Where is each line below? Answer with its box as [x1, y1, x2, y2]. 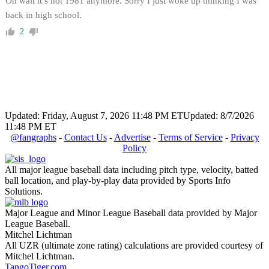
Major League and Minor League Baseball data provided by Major [5, 207, 257, 218]
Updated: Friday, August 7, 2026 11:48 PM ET [5, 110, 183, 121]
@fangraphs [10, 131, 56, 142]
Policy [122, 142, 147, 153]
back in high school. [5, 10, 82, 20]
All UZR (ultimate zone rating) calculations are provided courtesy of [5, 240, 263, 250]
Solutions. [5, 186, 43, 196]
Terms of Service [158, 131, 223, 142]
